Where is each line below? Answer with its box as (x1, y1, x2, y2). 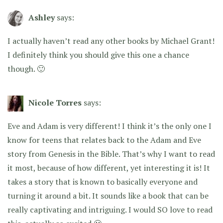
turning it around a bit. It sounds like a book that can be (7, 190, 209, 201)
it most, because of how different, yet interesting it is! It (7, 162, 210, 173)
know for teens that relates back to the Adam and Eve (7, 134, 201, 145)
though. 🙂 (7, 63, 45, 74)
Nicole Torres (28, 97, 82, 108)
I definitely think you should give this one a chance (7, 49, 189, 60)
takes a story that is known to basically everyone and (7, 176, 198, 187)
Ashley (28, 11, 55, 23)
